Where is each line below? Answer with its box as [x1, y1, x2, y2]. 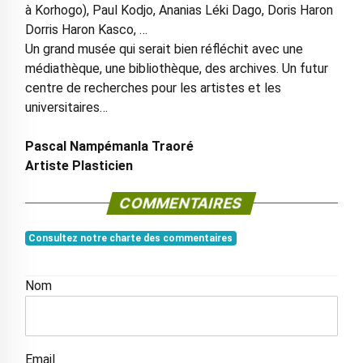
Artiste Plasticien [24, 157, 133, 173]
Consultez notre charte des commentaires [28, 232, 233, 244]
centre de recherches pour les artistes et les [24, 79, 281, 96]
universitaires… [24, 99, 111, 115]
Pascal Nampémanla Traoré [24, 138, 194, 154]
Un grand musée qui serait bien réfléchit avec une [24, 41, 303, 57]
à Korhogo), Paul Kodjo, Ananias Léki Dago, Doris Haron [24, 2, 333, 18]
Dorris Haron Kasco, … [24, 21, 154, 37]
